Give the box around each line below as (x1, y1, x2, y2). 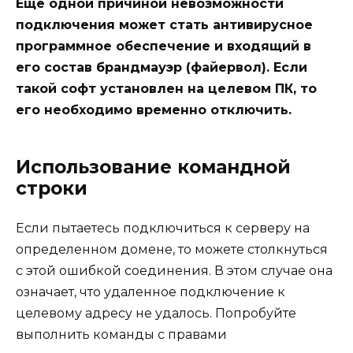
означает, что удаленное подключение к (16, 284, 285, 300)
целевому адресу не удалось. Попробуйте (16, 306, 296, 321)
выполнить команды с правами (16, 327, 227, 343)
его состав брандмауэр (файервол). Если (16, 60, 307, 76)
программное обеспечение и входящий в (16, 39, 311, 54)
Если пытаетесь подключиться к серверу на (16, 221, 310, 236)
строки (16, 177, 87, 200)
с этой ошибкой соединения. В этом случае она (16, 263, 333, 279)
